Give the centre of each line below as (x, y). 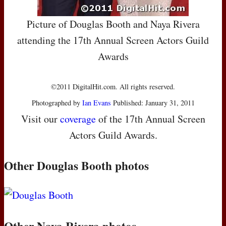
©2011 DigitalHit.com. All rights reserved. (113, 87)
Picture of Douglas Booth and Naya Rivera (113, 24)
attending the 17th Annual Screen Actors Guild (113, 40)
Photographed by (57, 103)
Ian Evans (96, 103)
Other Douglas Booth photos (76, 166)
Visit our (40, 119)
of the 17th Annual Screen (150, 119)
